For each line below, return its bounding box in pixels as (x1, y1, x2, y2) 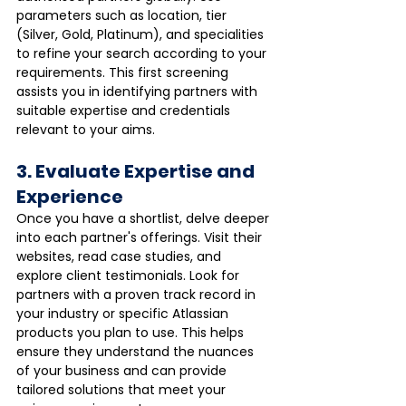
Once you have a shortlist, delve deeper (16, 208, 273, 227)
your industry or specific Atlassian (16, 304, 232, 323)
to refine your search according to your (16, 43, 270, 63)
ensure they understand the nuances (16, 342, 257, 361)
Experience (16, 183, 123, 209)
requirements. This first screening (16, 63, 232, 82)
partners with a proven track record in (16, 285, 259, 304)
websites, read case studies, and (16, 246, 225, 266)
